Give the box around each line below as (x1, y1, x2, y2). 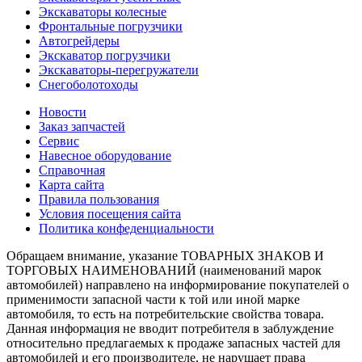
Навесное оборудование (39, 148, 171, 162)
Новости (39, 104, 86, 119)
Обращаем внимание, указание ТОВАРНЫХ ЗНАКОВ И (6, 248, 324, 263)
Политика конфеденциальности (39, 221, 214, 235)
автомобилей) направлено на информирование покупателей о (6, 277, 349, 292)
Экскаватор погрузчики (39, 48, 170, 62)
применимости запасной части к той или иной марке (6, 292, 300, 306)
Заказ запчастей (39, 119, 125, 133)
